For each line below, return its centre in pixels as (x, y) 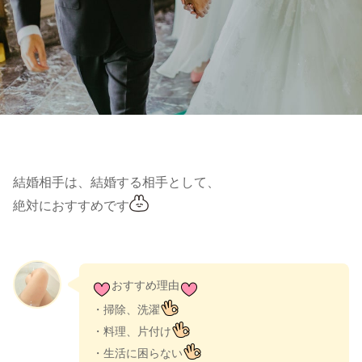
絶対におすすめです (71, 206)
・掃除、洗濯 (126, 309)
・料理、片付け (132, 331)
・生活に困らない (137, 353)
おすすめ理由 (145, 286)
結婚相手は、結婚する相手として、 (116, 183)
